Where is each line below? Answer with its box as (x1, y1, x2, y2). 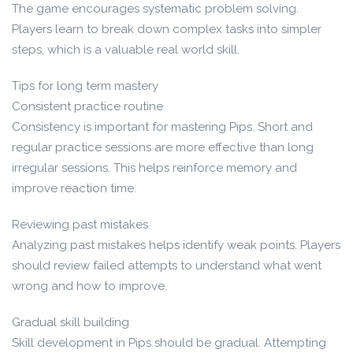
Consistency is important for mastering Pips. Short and (12, 120, 313, 134)
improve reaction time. (12, 181, 136, 195)
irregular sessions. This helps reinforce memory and (12, 161, 297, 175)
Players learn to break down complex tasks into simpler (12, 22, 321, 36)
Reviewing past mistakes (12, 217, 148, 232)
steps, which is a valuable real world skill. (12, 43, 240, 57)
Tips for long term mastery (12, 79, 158, 93)
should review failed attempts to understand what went (12, 258, 321, 273)
